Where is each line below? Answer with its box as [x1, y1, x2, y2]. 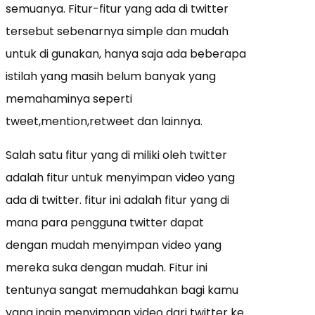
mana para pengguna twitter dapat [6, 214, 204, 231]
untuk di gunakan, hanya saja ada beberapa [6, 46, 246, 63]
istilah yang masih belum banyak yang [6, 68, 216, 85]
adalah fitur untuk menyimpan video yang [6, 169, 235, 186]
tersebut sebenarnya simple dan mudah [6, 23, 229, 40]
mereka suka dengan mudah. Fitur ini [6, 259, 207, 276]
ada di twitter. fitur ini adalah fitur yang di [6, 192, 229, 209]
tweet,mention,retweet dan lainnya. [6, 113, 202, 130]
